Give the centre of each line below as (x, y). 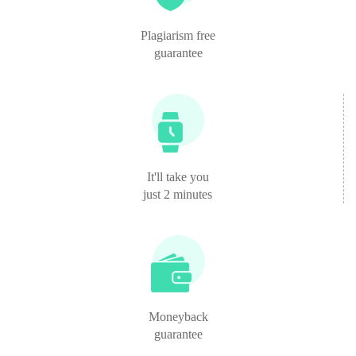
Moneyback (178, 317)
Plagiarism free (178, 35)
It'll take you (178, 177)
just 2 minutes (178, 194)
